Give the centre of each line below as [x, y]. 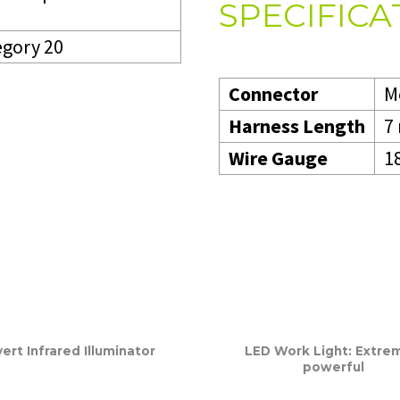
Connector [273, 94]
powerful [333, 367]
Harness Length [297, 126]
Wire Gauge [278, 158]
